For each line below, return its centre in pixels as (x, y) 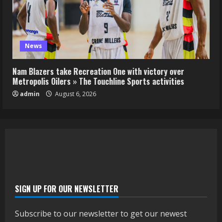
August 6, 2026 (75, 94)
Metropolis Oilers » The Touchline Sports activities (98, 81)
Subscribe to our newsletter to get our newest (101, 213)
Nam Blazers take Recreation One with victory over (98, 71)
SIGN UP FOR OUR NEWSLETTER (67, 189)
